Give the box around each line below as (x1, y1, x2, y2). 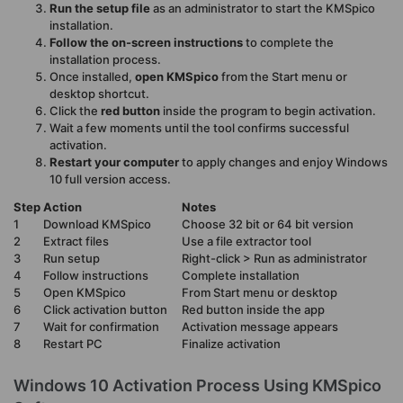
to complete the (243, 34, 334, 49)
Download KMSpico (43, 216, 151, 231)
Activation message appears (182, 318, 338, 334)
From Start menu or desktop (182, 284, 337, 300)
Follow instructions (43, 267, 148, 282)
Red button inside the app (182, 301, 325, 317)
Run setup (43, 250, 100, 265)
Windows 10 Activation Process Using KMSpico (13, 375, 381, 395)
